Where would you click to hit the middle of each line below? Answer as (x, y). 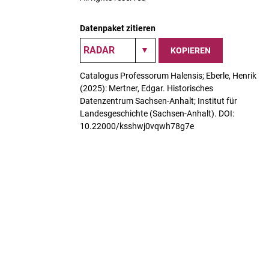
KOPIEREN (191, 50)
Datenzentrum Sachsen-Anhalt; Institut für (159, 101)
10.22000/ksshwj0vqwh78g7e (137, 126)
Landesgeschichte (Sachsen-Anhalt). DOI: (157, 113)
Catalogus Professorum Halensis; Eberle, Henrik (168, 76)
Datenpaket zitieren (118, 28)
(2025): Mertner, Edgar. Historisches (147, 88)
